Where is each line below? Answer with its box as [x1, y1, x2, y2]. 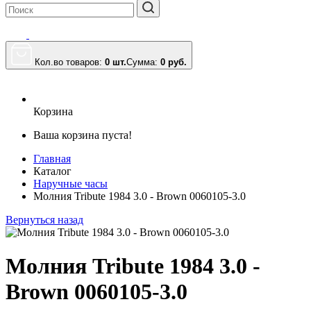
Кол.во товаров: [35, 57, 105, 67]
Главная [33, 153, 71, 165]
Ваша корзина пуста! [33, 129, 132, 141]
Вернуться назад [6, 214, 83, 226]
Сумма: [126, 57, 160, 67]
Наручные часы [33, 178, 108, 190]
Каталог [33, 165, 72, 177]
